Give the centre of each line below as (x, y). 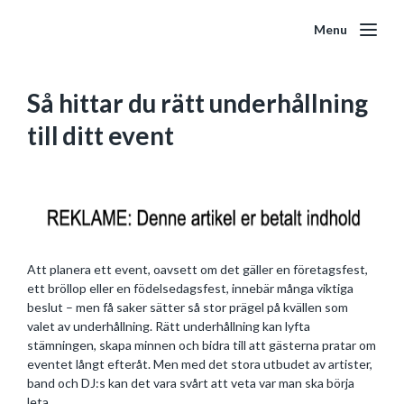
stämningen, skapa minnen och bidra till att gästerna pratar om (202, 345)
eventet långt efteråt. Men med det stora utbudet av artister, (200, 364)
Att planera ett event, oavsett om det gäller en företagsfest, (197, 269)
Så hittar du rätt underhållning (197, 103)
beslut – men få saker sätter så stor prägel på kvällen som (188, 307)
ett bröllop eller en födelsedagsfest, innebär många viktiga (190, 288)
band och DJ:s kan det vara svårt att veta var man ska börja (191, 383)
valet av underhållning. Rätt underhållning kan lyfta (169, 326)
